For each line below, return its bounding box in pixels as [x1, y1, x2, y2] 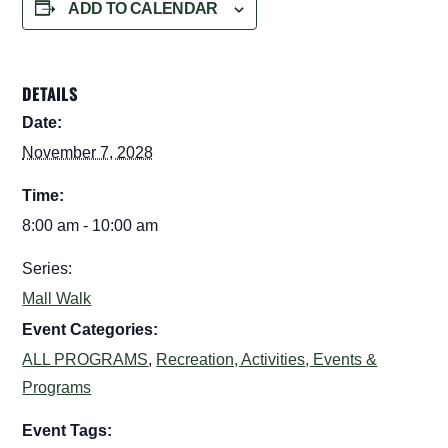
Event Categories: [22, 320, 159, 338]
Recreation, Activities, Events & [156, 350, 378, 368]
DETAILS [22, 81, 79, 106]
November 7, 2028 [22, 143, 154, 161]
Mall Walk [22, 289, 92, 307]
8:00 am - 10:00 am [22, 216, 159, 234]
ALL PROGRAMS [22, 350, 149, 368]
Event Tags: [22, 421, 113, 439]
